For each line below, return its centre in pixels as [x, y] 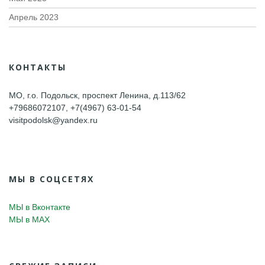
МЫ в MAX [29, 220]
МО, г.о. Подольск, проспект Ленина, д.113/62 [97, 96]
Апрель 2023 [34, 17]
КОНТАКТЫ [38, 67]
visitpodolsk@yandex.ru [53, 120]
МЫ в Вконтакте [40, 207]
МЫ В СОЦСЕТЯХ [51, 179]
